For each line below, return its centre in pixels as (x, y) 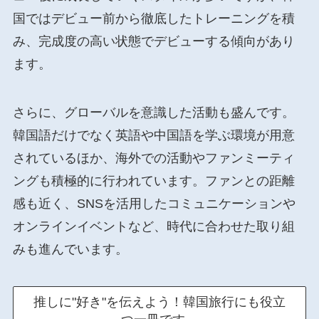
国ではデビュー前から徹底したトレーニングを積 (153, 18)
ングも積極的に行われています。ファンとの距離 (153, 181)
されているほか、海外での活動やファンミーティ (153, 158)
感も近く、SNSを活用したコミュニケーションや (154, 203)
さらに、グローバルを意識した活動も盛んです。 (153, 112)
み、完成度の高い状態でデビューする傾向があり (153, 41)
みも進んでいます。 (70, 249)
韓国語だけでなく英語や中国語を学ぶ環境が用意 (153, 135)
